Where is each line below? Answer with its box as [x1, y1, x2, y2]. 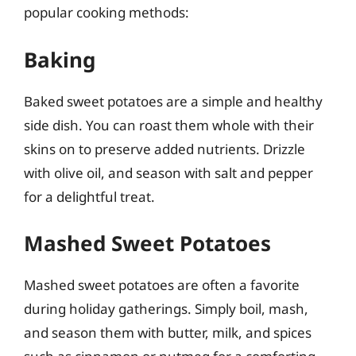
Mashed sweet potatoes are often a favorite [24, 276, 300, 294]
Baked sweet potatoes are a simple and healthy [24, 91, 323, 110]
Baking [24, 44, 95, 74]
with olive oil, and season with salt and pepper [24, 163, 313, 182]
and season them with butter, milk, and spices [24, 323, 311, 342]
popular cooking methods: [24, 3, 189, 21]
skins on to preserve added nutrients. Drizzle [24, 139, 305, 158]
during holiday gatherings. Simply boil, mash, [24, 300, 308, 318]
